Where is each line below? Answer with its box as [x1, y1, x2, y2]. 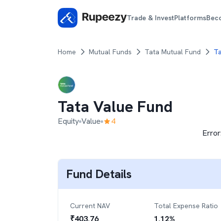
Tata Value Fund [58, 96, 173, 117]
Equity [58, 116, 79, 126]
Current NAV [70, 201, 110, 210]
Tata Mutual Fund [145, 47, 201, 56]
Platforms [174, 13, 207, 22]
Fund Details [66, 166, 132, 182]
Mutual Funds [89, 47, 132, 56]
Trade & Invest [127, 13, 175, 22]
